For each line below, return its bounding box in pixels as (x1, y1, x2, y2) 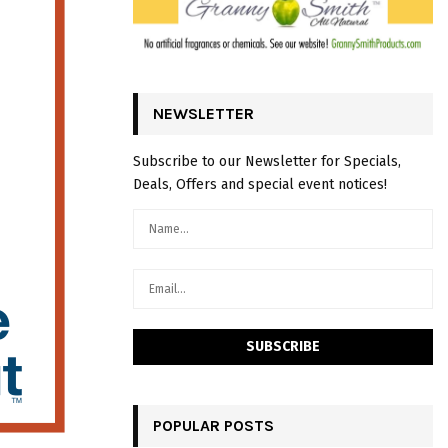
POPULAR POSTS (153, 416, 274, 436)
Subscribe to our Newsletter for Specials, (133, 153, 401, 171)
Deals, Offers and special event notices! (133, 176, 387, 194)
